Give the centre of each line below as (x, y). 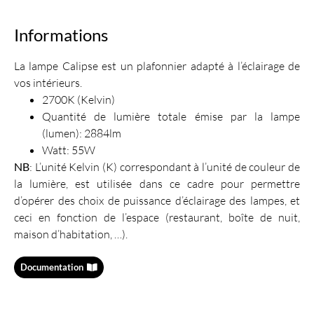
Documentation (52, 267)
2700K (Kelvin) (78, 100)
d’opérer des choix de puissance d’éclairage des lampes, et (157, 201)
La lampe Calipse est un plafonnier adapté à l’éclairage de (157, 66)
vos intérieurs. (48, 83)
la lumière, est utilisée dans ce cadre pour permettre (157, 184)
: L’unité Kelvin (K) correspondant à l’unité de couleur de (165, 167)
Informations (61, 35)
